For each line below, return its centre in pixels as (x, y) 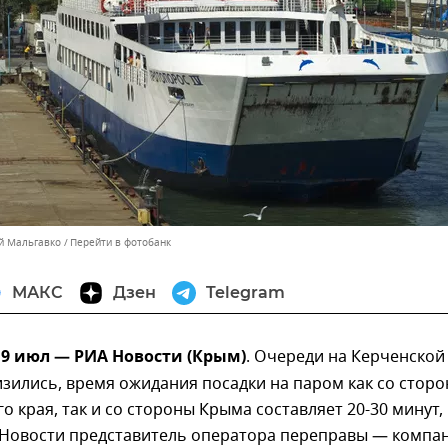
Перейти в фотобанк (120, 242)
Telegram (245, 292)
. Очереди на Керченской (345, 357)
